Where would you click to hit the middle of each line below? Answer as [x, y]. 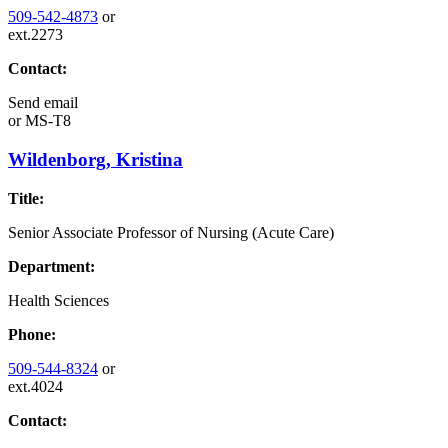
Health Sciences [58, 300]
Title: [26, 198]
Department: [51, 266]
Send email [43, 103]
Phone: [32, 334]
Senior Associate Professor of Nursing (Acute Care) [171, 232]
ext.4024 [35, 386]
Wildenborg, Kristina [95, 160]
